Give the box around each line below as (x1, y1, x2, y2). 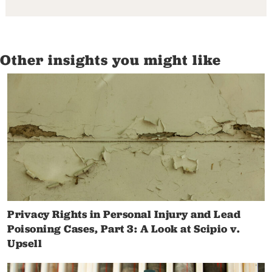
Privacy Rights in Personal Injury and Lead (7, 207, 240, 222)
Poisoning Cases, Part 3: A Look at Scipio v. (7, 222, 240, 236)
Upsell (7, 236, 42, 251)
